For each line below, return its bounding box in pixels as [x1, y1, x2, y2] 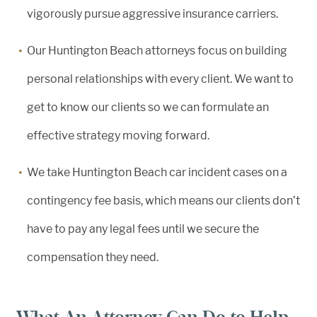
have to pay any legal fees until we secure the [27, 222, 259, 236]
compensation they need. [27, 250, 158, 264]
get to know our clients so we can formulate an [27, 100, 269, 114]
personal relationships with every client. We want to [27, 72, 294, 86]
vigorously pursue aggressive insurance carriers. [27, 7, 278, 21]
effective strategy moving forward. [27, 129, 209, 142]
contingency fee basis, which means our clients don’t [27, 194, 300, 207]
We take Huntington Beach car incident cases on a [27, 166, 287, 179]
